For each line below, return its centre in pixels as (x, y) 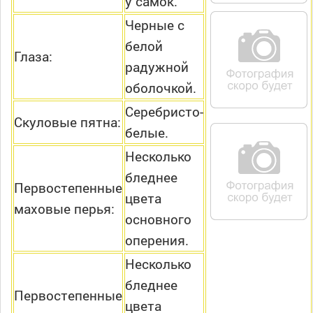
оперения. (157, 240)
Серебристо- (164, 112)
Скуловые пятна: (67, 122)
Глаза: (33, 57)
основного (158, 219)
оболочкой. (161, 88)
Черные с (155, 25)
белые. (147, 133)
